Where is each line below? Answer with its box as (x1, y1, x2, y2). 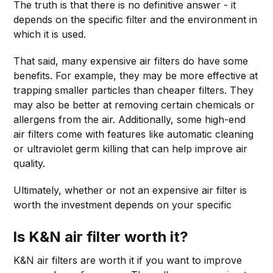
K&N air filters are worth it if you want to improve (13, 253, 243, 266)
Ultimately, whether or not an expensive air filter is (13, 183, 247, 196)
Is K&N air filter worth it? (13, 227, 189, 246)
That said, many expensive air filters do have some (13, 54, 249, 67)
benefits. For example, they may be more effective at (13, 69, 258, 82)
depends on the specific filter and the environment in (13, 13, 258, 26)
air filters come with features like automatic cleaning (13, 127, 254, 140)
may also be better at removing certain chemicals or (13, 98, 255, 111)
